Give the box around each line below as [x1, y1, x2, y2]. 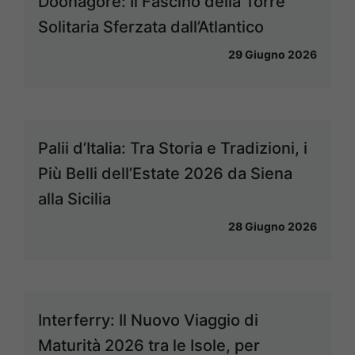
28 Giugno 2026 [228, 219, 317, 234]
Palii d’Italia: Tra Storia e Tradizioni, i [38, 139, 307, 158]
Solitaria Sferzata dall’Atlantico [38, 17, 264, 37]
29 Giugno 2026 [228, 48, 317, 62]
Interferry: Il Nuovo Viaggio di [38, 311, 258, 330]
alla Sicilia [38, 189, 111, 209]
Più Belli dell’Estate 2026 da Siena [38, 164, 292, 184]
